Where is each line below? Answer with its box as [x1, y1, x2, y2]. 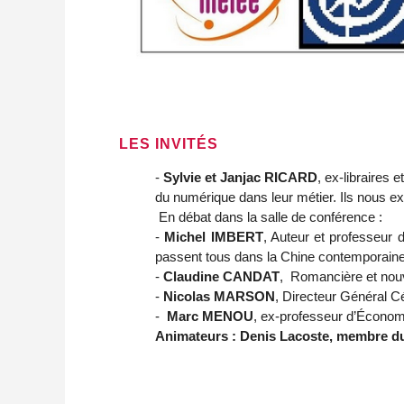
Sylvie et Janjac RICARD [163, 169, 317, 185]
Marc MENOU [167, 308, 253, 324]
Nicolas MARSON [163, 288, 275, 304]
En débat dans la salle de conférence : [155, 208, 382, 225]
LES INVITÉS [119, 135, 218, 151]
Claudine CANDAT [163, 268, 280, 284]
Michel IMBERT [164, 228, 263, 244]
